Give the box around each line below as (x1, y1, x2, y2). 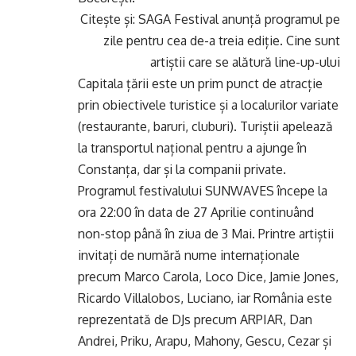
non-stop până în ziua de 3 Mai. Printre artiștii (78, 226, 334, 242)
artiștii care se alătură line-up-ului (150, 54, 340, 70)
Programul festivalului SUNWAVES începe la (78, 183, 327, 199)
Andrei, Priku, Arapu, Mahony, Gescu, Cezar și (78, 333, 331, 349)
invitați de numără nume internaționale (78, 247, 300, 263)
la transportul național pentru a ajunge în (78, 140, 307, 156)
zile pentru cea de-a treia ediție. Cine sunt (103, 33, 340, 48)
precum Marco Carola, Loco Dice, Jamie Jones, (78, 269, 339, 284)
